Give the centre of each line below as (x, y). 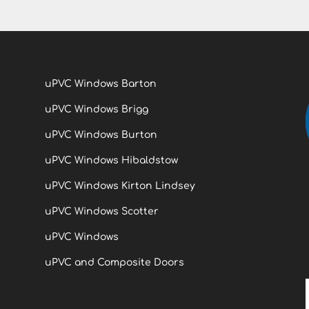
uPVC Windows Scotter (101, 211)
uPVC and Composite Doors (114, 262)
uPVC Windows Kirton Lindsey (120, 186)
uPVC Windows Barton (100, 83)
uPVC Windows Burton (101, 134)
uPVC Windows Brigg (96, 109)
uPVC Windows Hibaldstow (111, 160)
